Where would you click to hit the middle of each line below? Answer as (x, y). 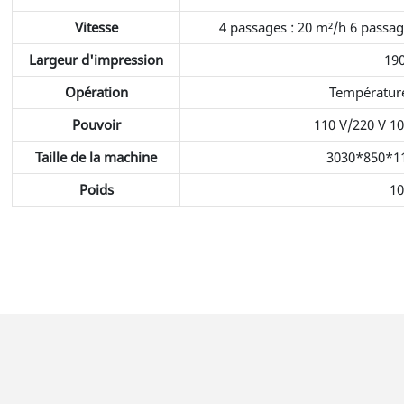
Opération (96, 92)
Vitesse (96, 27)
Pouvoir (96, 124)
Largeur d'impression (96, 59)
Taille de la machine (96, 156)
